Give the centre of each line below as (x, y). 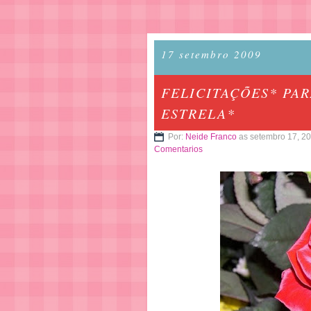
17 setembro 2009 (211, 54)
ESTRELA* (198, 113)
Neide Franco (211, 137)
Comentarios (178, 149)
